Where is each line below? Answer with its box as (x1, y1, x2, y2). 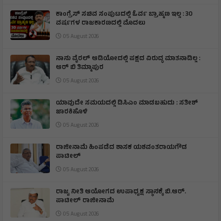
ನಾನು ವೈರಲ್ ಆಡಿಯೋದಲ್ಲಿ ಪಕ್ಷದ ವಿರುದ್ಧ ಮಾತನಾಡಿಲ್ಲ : (56, 53, 200, 65)
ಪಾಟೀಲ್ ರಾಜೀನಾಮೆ (56, 195, 114, 207)
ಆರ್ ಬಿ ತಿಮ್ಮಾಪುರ (56, 62, 105, 74)
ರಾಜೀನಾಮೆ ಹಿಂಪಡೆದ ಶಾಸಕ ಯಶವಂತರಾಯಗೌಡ (56, 142, 187, 153)
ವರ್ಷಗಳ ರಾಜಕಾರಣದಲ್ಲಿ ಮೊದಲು (56, 18, 146, 29)
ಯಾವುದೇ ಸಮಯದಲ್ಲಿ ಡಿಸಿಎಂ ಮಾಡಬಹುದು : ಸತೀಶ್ (56, 98, 198, 109)
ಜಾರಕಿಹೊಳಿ (56, 107, 87, 118)
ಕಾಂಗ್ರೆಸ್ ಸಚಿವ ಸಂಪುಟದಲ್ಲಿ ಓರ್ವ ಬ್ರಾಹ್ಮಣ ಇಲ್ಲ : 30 (56, 9, 192, 20)
